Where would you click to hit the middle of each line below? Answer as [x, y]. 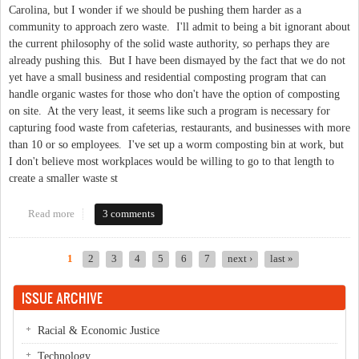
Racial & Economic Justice [99, 331]
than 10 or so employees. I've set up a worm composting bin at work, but [176, 145]
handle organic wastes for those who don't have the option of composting [174, 95]
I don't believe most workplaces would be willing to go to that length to [171, 162]
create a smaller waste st [63, 179]
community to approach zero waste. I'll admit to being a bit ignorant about [179, 27]
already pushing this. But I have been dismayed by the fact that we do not [177, 61]
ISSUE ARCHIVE [62, 298]
